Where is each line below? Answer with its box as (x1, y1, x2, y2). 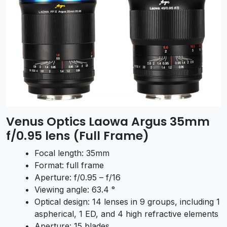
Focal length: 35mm (34, 148, 109, 159)
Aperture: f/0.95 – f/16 (34, 172, 121, 183)
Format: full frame (34, 160, 104, 171)
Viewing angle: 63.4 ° (34, 184, 115, 195)
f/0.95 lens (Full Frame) (6, 127, 149, 144)
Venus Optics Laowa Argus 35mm (6, 113, 210, 130)
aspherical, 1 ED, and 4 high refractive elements (34, 209, 218, 219)
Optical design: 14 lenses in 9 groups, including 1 (34, 197, 220, 207)
